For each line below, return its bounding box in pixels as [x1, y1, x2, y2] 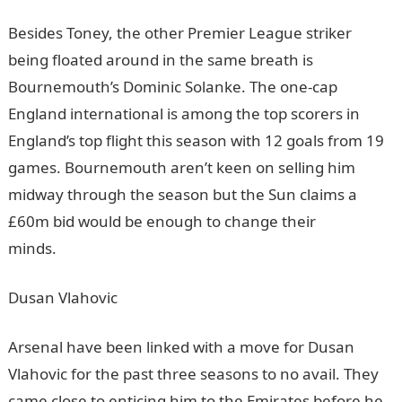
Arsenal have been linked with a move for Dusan [7, 336, 354, 357]
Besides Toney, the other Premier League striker [7, 22, 352, 43]
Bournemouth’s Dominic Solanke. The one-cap [7, 76, 337, 97]
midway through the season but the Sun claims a [7, 184, 357, 205]
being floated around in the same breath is [7, 49, 313, 70]
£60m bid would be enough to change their [7, 211, 316, 232]
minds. [7, 238, 57, 258]
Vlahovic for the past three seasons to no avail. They [7, 363, 379, 384]
